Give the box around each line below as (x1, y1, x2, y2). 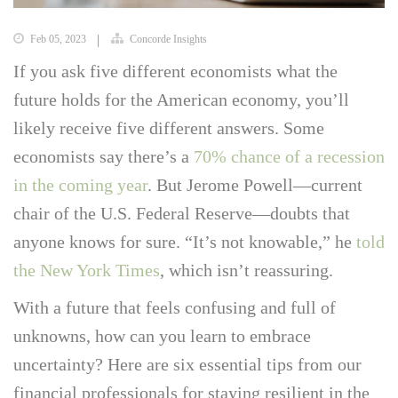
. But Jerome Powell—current (147, 174, 362, 195)
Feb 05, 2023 (30, 32, 86, 45)
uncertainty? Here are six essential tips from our (13, 354, 362, 374)
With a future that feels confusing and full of (13, 297, 336, 317)
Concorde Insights (130, 32, 207, 45)
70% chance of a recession (194, 146, 385, 166)
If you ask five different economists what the (13, 60, 338, 81)
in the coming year (13, 174, 147, 195)
